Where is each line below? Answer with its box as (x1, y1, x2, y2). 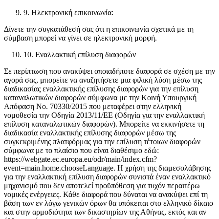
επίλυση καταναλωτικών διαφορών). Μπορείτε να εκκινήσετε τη (4, 120, 204, 129)
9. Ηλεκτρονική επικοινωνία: (23, 8, 113, 17)
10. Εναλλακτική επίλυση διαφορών (23, 50, 136, 59)
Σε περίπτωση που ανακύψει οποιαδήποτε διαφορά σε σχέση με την (4, 67, 215, 76)
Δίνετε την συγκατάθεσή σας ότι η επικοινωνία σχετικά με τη (4, 25, 194, 34)
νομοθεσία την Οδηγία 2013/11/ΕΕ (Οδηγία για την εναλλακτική (4, 111, 205, 120)
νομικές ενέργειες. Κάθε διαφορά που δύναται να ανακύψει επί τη (4, 190, 208, 199)
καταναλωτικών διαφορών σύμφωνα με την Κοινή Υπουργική (4, 93, 197, 102)
